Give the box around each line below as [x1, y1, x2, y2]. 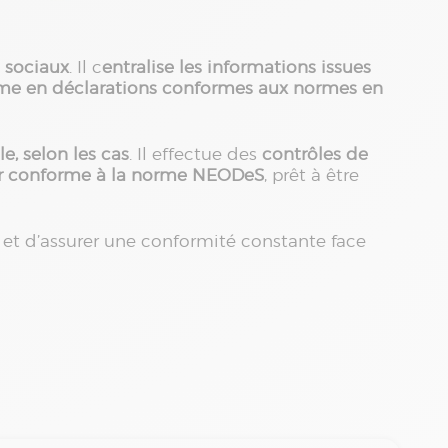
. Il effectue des [129, 143, 262, 164]
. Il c [69, 56, 102, 77]
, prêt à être [264, 164, 359, 185]
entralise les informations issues [102, 56, 371, 77]
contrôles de [262, 143, 368, 164]
